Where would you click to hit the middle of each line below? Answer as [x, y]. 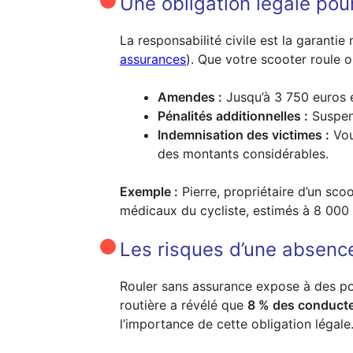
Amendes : [190, 97]
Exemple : [149, 191]
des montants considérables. [243, 154]
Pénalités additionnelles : [233, 116]
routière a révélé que [184, 305]
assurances [153, 59]
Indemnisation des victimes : [243, 135]
